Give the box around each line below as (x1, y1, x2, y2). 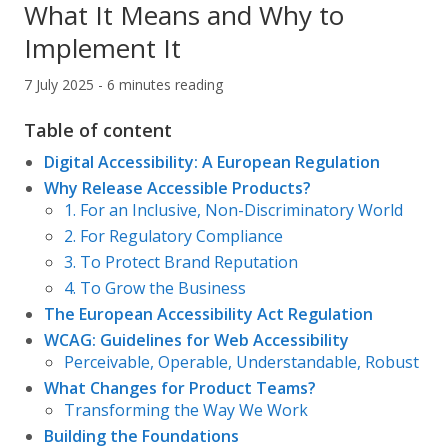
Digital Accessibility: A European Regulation (44, 151, 380, 173)
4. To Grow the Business (64, 277, 246, 299)
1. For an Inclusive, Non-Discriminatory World (64, 199, 403, 221)
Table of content (24, 118, 172, 142)
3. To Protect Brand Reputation (64, 251, 298, 273)
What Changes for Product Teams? (44, 377, 316, 399)
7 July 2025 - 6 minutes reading (24, 75, 223, 94)
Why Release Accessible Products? (44, 177, 311, 199)
